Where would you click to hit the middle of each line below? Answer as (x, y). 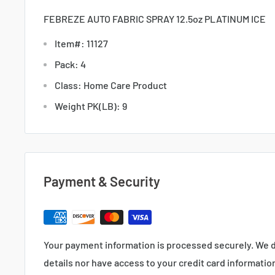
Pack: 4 (70, 64)
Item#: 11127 (81, 44)
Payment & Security (102, 181)
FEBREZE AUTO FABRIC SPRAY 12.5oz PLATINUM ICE (155, 19)
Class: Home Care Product (111, 85)
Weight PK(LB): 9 (91, 106)
